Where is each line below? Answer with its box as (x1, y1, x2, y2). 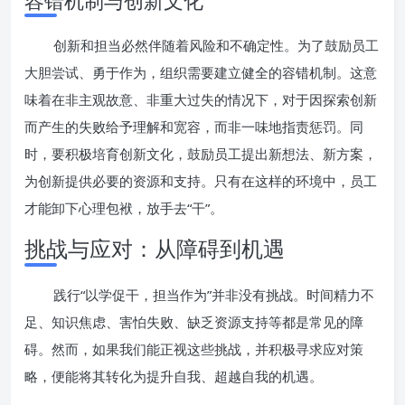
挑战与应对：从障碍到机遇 (24, 233, 285, 263)
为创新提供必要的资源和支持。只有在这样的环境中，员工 (24, 172, 377, 190)
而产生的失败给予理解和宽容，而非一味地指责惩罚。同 (24, 118, 363, 136)
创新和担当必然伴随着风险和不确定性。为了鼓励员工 (53, 36, 379, 54)
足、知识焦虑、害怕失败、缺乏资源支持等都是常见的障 (24, 313, 363, 331)
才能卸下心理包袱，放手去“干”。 (24, 199, 223, 217)
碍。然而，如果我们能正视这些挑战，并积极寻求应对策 (24, 340, 363, 358)
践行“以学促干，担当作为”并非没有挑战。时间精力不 (53, 286, 374, 304)
